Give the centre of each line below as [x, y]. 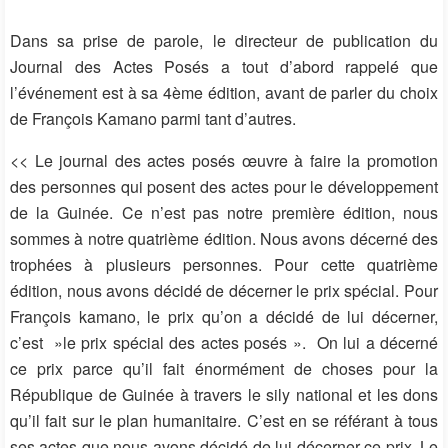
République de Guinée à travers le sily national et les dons [224, 394]
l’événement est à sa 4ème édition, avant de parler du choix [224, 92]
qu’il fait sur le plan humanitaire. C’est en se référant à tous [224, 420]
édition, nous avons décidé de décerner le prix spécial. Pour [224, 290]
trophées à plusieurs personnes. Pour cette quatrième [224, 264]
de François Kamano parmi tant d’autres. [153, 118]
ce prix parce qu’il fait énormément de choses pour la [224, 368]
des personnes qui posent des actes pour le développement [224, 186]
